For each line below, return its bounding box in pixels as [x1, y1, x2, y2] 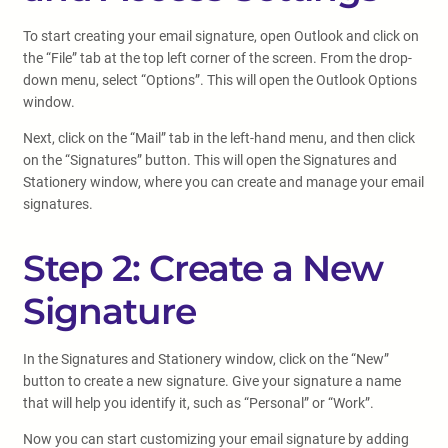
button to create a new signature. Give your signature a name [23, 373, 401, 389]
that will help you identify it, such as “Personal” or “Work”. [23, 395, 374, 411]
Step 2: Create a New [23, 246, 383, 290]
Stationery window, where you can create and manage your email [23, 174, 424, 190]
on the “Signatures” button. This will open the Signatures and [23, 152, 397, 168]
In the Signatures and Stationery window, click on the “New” [23, 351, 389, 367]
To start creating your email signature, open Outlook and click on [23, 28, 419, 44]
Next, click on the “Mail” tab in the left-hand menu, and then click [23, 130, 415, 146]
